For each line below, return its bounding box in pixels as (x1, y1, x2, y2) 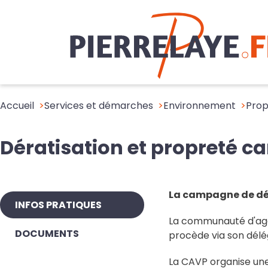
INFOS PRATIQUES (15, 198, 102, 212)
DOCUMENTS (15, 227, 79, 240)
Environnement (163, 99, 236, 112)
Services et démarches (44, 99, 153, 112)
